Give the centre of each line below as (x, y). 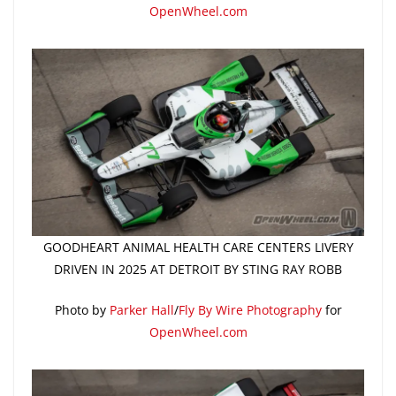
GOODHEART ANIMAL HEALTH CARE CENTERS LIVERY (198, 247)
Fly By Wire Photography (250, 309)
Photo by (82, 309)
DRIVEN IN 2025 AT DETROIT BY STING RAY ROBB (198, 269)
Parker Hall (141, 309)
